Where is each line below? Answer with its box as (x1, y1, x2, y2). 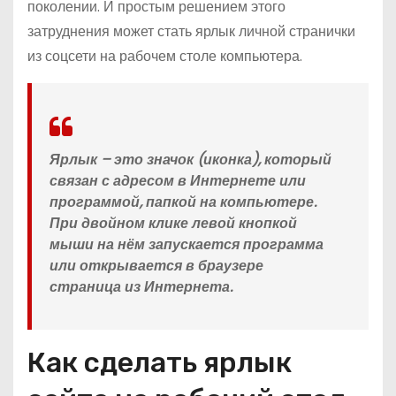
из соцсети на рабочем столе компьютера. (27, 46, 302, 66)
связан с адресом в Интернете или (49, 171, 306, 191)
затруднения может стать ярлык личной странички (27, 21, 355, 42)
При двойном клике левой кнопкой (49, 213, 297, 233)
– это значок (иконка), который (101, 149, 331, 170)
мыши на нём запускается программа (49, 234, 324, 255)
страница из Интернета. (49, 277, 232, 297)
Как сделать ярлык (27, 346, 292, 379)
